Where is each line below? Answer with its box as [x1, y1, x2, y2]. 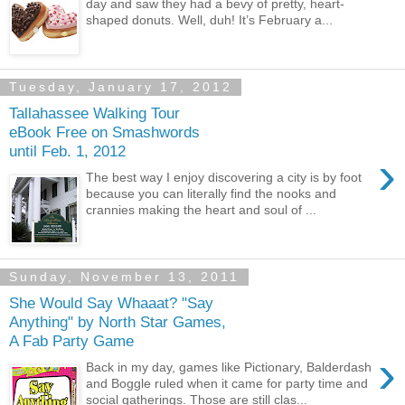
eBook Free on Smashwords [9, 123, 200, 142]
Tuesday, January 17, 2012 [9, 80, 232, 95]
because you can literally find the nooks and [86, 185, 337, 201]
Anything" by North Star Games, [9, 313, 226, 332]
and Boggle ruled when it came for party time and [86, 375, 369, 391]
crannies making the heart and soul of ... [86, 202, 317, 217]
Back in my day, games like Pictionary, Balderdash [86, 359, 372, 374]
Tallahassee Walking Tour [9, 104, 180, 123]
